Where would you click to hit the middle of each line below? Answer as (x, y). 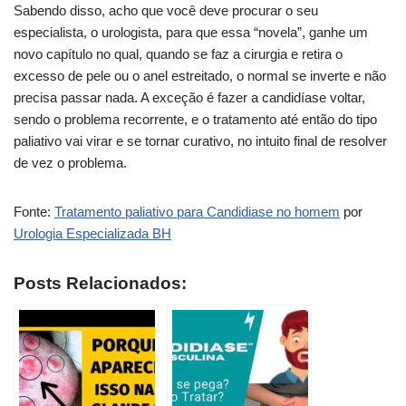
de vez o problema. (70, 163)
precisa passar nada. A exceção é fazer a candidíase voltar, (189, 97)
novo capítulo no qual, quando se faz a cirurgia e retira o (178, 54)
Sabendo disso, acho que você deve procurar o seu (166, 10)
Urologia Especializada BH (92, 233)
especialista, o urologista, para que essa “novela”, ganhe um (191, 32)
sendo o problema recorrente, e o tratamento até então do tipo (195, 119)
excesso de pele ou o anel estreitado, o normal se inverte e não (200, 76)
